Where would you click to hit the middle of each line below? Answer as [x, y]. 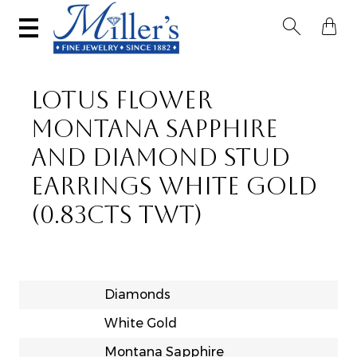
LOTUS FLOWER [122, 103]
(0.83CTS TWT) [117, 218]
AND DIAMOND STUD [161, 161]
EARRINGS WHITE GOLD [174, 189]
